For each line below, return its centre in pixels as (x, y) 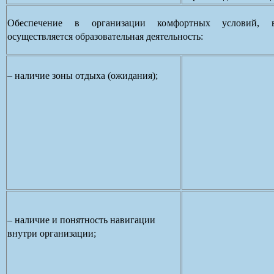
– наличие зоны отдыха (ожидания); (83, 75)
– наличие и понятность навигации (81, 220)
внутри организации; (52, 233)
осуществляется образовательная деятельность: (105, 36)
